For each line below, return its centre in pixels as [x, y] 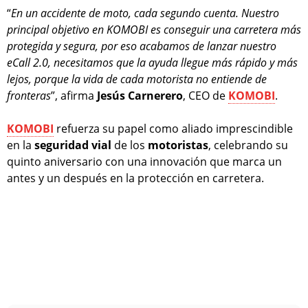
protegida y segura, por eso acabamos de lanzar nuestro [142, 46]
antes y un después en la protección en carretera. [135, 178]
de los [130, 145]
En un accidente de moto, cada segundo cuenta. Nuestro [145, 13]
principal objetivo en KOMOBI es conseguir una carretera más [154, 30]
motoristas [178, 145]
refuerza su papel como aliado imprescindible [173, 129]
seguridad [62, 145]
